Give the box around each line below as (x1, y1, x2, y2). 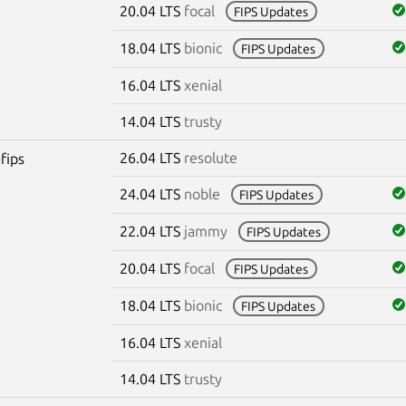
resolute (183, 149, 237, 166)
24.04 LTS (119, 185, 184, 202)
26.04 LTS (119, 149, 184, 166)
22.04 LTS (119, 222, 184, 239)
